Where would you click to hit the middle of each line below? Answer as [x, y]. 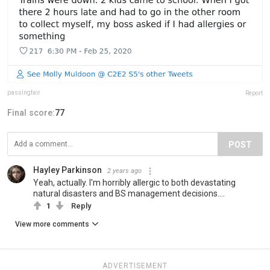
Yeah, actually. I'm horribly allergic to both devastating [134, 183]
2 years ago [124, 171]
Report [254, 93]
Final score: [31, 113]
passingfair [24, 93]
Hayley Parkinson [67, 170]
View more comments [52, 224]
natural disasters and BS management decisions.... [129, 194]
